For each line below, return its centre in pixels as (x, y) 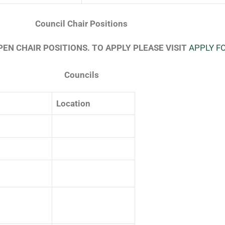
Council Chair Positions (81, 24)
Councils (81, 75)
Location (73, 103)
